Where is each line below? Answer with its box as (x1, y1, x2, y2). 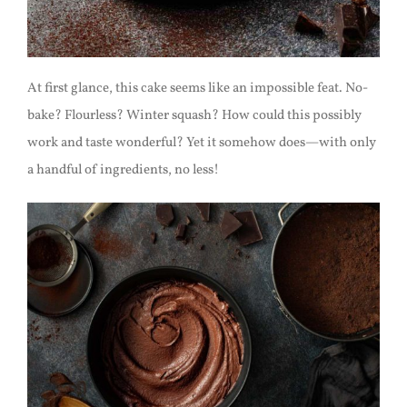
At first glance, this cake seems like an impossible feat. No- (26, 78, 368, 98)
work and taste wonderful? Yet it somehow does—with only (26, 133, 376, 153)
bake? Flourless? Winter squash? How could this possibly (26, 105, 362, 125)
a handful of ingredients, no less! (26, 160, 219, 180)
